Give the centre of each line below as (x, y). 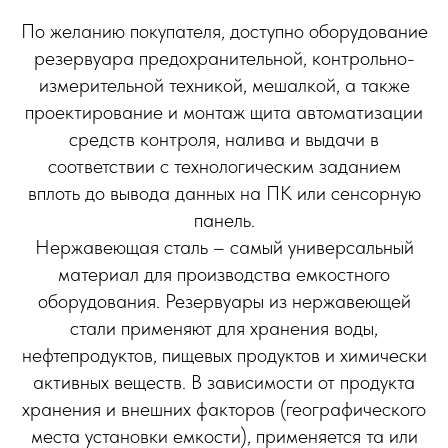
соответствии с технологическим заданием (224, 165)
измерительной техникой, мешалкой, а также (224, 84)
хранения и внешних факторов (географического (224, 408)
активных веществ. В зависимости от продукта (224, 381)
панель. (224, 219)
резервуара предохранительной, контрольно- (224, 57)
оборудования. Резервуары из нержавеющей (224, 300)
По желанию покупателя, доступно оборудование (224, 30)
